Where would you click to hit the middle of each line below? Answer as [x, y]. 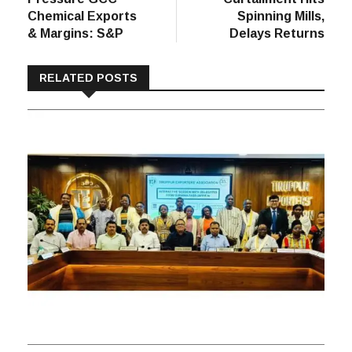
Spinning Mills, [281, 16]
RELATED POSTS [88, 78]
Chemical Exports [82, 16]
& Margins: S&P [75, 34]
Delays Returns [277, 34]
